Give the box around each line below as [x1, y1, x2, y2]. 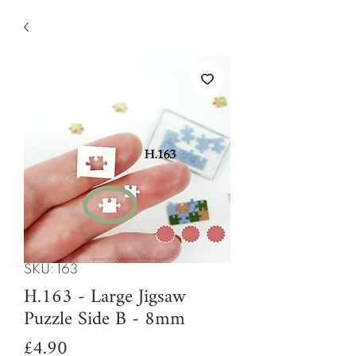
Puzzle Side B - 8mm [24, 300, 185, 339]
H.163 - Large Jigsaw [24, 278, 186, 317]
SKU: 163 [24, 263, 78, 277]
